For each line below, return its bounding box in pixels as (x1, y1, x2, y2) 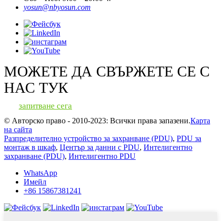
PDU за (177, 134, 201, 143)
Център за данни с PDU (60, 143, 140, 152)
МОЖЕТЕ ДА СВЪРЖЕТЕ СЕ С (4, 63, 210, 80)
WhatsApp (24, 169, 57, 178)
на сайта (4, 125, 32, 134)
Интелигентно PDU (69, 152, 136, 161)
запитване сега (19, 101, 72, 111)
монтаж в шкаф (4, 143, 56, 152)
